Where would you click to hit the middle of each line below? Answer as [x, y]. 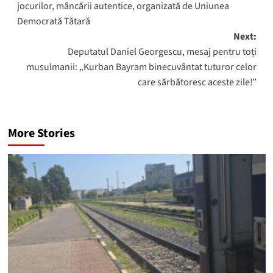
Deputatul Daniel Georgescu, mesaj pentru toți [162, 51]
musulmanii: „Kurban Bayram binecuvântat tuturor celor [141, 67]
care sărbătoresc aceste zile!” [197, 82]
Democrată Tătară [53, 21]
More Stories [41, 133]
